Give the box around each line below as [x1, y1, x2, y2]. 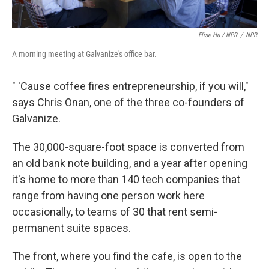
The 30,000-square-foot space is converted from [12, 140, 244, 153]
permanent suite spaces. [12, 221, 131, 234]
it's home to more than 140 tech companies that [12, 172, 240, 186]
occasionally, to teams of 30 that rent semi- [12, 205, 217, 218]
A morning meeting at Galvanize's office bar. [12, 49, 157, 59]
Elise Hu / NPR [198, 31, 237, 39]
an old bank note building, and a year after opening [12, 156, 247, 169]
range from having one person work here [12, 189, 205, 202]
